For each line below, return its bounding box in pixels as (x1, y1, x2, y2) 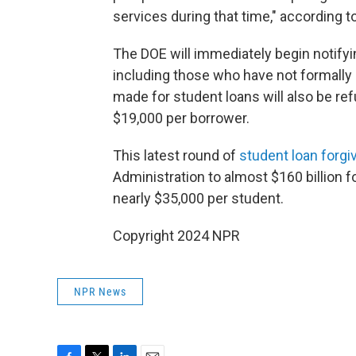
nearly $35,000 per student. (113, 190, 284, 207)
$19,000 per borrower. (113, 110, 250, 126)
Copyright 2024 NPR (113, 227, 240, 244)
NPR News (74, 285, 126, 298)
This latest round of (113, 147, 239, 164)
